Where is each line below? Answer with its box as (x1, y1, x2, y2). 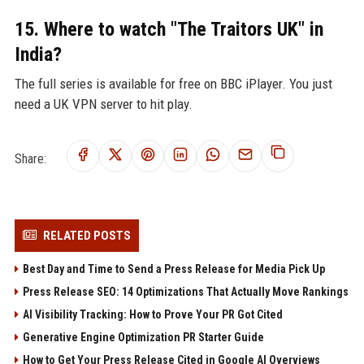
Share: (14, 150, 46, 167)
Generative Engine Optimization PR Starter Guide (22, 330, 264, 344)
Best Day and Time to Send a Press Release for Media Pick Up (22, 262, 325, 275)
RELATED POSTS (42, 227, 131, 243)
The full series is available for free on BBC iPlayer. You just (14, 75, 332, 92)
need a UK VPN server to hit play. (14, 95, 193, 112)
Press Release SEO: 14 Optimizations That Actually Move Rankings (22, 284, 349, 298)
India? (14, 42, 62, 66)
